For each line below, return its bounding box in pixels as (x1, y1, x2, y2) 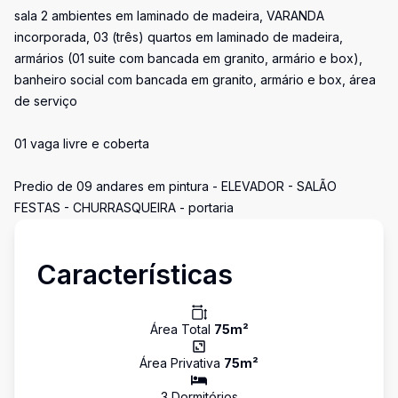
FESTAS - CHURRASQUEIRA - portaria (14, 200, 234, 215)
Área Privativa (139, 355, 224, 370)
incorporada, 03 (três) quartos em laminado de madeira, (14, 29, 343, 44)
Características (36, 259, 233, 291)
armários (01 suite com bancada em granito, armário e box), (14, 51, 362, 66)
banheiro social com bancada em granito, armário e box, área (14, 72, 376, 87)
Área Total (149, 322, 214, 337)
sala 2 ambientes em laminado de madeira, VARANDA (14, 8, 324, 23)
